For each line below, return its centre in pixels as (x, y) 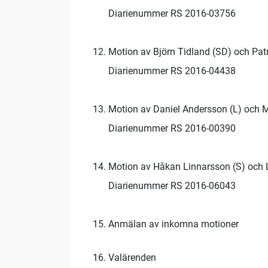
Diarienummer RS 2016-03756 (172, 14)
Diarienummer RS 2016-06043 (172, 186)
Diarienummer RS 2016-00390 (172, 129)
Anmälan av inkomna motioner (173, 224)
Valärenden (132, 258)
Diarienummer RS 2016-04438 (172, 71)
